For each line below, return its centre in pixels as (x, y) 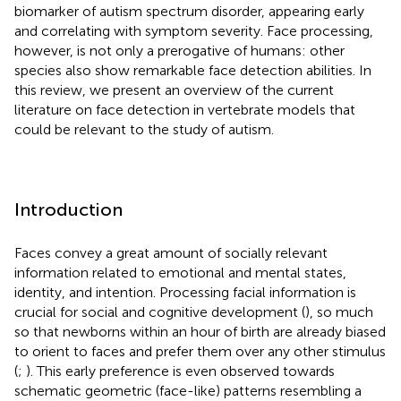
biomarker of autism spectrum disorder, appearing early (189, 11)
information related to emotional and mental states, (180, 272)
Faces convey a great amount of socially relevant (171, 252)
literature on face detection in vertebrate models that (185, 109)
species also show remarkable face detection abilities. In (193, 70)
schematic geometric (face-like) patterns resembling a (188, 390)
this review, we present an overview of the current (174, 90)
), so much (339, 311)
